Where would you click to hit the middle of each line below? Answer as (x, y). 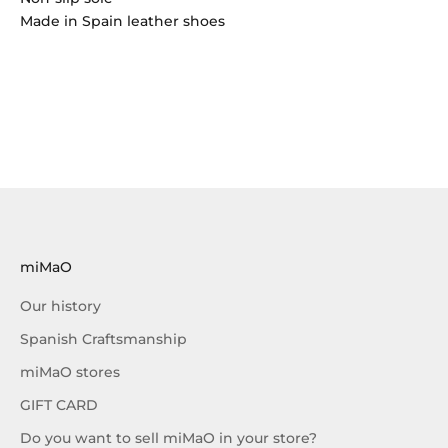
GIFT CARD (59, 404)
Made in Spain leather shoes (122, 20)
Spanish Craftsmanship (103, 338)
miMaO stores (70, 371)
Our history (60, 305)
